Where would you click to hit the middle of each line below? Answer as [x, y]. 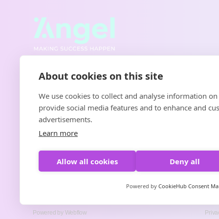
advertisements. [66, 119]
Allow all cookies [88, 161]
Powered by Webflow [60, 213]
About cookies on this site [101, 76]
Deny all [185, 161]
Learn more [58, 133]
